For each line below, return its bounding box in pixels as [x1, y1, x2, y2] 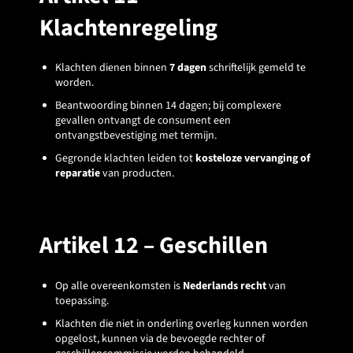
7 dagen [169, 60, 206, 76]
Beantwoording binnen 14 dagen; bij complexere [55, 98, 281, 114]
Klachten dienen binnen [55, 60, 169, 76]
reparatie [55, 165, 100, 182]
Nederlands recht [183, 277, 266, 294]
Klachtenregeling [39, 11, 217, 46]
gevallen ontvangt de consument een [55, 113, 231, 129]
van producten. [100, 165, 174, 182]
